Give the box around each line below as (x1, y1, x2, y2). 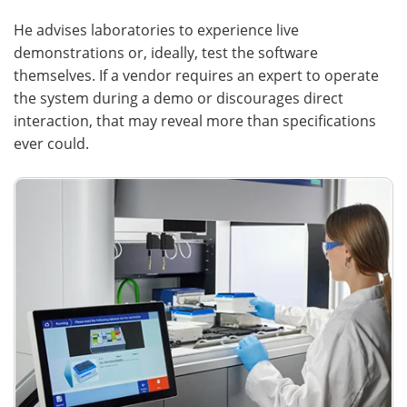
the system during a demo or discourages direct (14, 87, 343, 107)
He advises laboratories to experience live (14, 19, 299, 39)
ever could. (14, 133, 89, 153)
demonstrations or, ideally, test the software (14, 42, 318, 62)
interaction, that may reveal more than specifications (14, 110, 376, 130)
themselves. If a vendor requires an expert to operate (14, 65, 379, 84)
